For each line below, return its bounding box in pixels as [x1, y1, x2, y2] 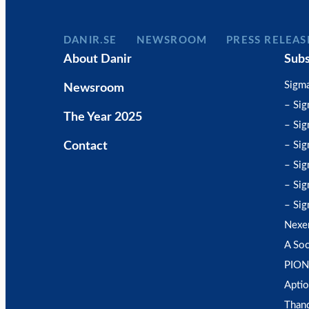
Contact [63, 140, 108, 152]
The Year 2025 [63, 111, 142, 123]
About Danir [63, 53, 132, 66]
